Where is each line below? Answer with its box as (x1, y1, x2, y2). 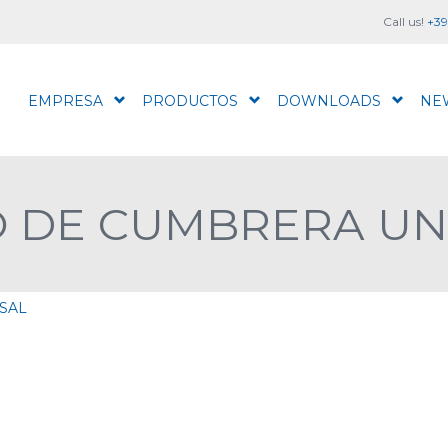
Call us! (383, 14, 427, 29)
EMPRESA (28, 92, 103, 110)
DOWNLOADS (277, 92, 381, 110)
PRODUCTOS (142, 92, 238, 110)
